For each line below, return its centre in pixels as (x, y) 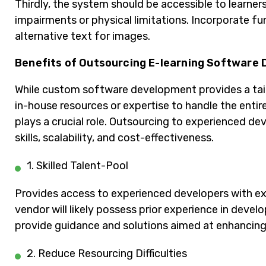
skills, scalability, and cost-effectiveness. (114, 138)
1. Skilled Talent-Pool (77, 166)
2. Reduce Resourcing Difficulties (107, 254)
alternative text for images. (83, 37)
